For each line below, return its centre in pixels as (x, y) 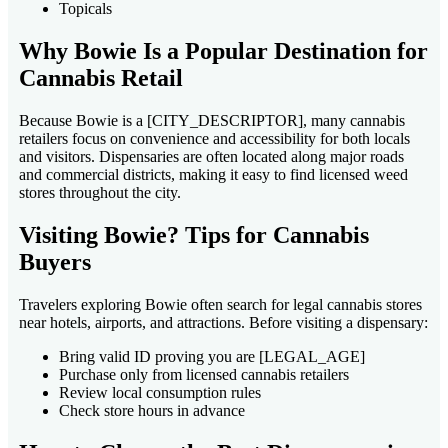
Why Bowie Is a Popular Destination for (223, 50)
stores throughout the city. (100, 192)
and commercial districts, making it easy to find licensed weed (213, 174)
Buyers (55, 261)
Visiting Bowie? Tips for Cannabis (194, 234)
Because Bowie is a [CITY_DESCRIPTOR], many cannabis (212, 120)
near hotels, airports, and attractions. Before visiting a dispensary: (223, 322)
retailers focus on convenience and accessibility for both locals (214, 138)
